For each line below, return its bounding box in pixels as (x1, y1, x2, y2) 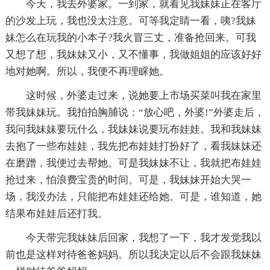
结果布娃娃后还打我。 (5, 207, 108, 219)
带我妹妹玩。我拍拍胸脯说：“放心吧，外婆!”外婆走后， (5, 106, 265, 118)
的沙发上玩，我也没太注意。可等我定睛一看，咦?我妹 (5, 14, 256, 27)
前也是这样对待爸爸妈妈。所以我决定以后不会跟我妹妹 (5, 248, 262, 260)
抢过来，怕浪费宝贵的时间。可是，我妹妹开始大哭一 (5, 174, 251, 186)
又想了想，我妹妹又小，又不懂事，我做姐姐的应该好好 (5, 48, 262, 60)
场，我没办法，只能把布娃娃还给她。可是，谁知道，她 (5, 190, 262, 202)
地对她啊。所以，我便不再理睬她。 (5, 65, 169, 77)
